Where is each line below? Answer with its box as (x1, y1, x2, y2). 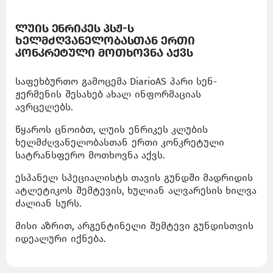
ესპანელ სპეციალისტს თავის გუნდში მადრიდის (15, 172, 253, 184)
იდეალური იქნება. (15, 233, 106, 245)
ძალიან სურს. (15, 197, 82, 210)
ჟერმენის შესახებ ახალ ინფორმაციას (15, 88, 201, 101)
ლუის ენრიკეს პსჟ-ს (15, 21, 135, 36)
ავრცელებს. (15, 101, 73, 113)
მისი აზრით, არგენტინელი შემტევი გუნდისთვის (15, 220, 254, 232)
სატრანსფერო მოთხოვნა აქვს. (15, 149, 166, 161)
